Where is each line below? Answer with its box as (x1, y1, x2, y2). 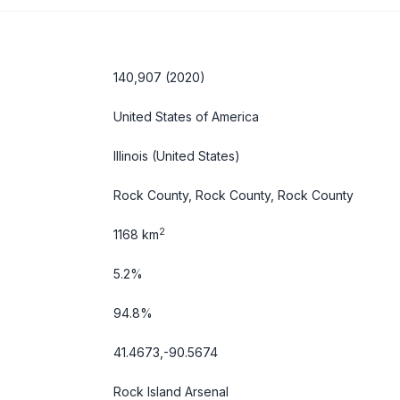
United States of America (113, 109, 259, 124)
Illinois (113, 148, 148, 163)
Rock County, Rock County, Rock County (113, 187, 354, 203)
